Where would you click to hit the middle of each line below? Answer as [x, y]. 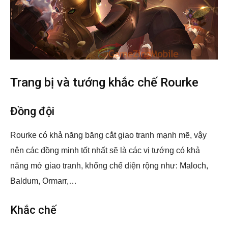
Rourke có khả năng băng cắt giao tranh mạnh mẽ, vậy [108, 135]
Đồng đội [32, 111]
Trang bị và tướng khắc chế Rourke [104, 83]
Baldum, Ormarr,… [44, 181]
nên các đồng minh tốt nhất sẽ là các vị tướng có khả [105, 151]
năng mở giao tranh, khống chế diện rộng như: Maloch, [109, 166]
